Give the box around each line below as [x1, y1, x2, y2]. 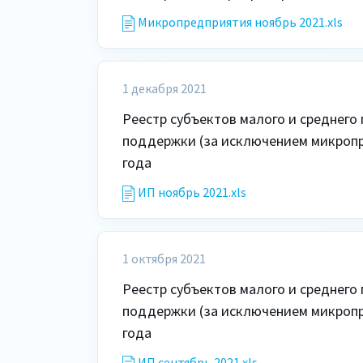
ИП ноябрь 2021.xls [138, 184, 246, 200]
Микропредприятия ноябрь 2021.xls [138, 14, 343, 30]
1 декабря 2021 [122, 80, 207, 96]
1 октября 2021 [122, 250, 206, 267]
